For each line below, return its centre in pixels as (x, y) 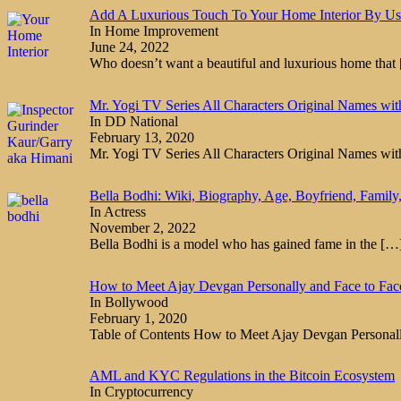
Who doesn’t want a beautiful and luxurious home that (244, 64)
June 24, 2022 (129, 47)
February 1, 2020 (138, 318)
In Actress (118, 211)
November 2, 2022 (143, 227)
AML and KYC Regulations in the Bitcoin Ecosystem (242, 376)
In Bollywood (129, 302)
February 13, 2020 (142, 138)
